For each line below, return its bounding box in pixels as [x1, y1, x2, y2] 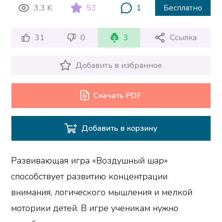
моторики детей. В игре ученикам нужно [11, 202, 179, 215]
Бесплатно [164, 2, 203, 14]
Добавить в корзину [81, 123, 158, 134]
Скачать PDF [93, 90, 142, 102]
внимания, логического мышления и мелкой [11, 186, 193, 199]
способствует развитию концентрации [11, 170, 168, 183]
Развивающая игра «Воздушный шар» [11, 155, 168, 167]
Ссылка [170, 32, 197, 44]
